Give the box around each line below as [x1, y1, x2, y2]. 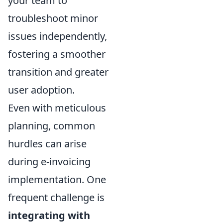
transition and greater [8, 65, 109, 79]
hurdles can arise [8, 136, 87, 150]
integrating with [8, 208, 90, 222]
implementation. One [8, 172, 106, 186]
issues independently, [8, 29, 107, 43]
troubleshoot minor [8, 11, 98, 25]
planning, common [8, 118, 95, 132]
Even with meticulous [8, 101, 106, 114]
